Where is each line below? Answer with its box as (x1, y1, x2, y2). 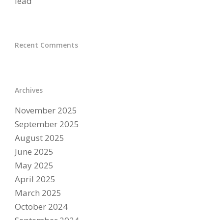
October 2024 (14, 201, 68, 212)
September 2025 (14, 118, 79, 130)
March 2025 (14, 187, 61, 198)
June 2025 (14, 146, 54, 157)
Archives (14, 85, 43, 95)
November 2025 (14, 105, 77, 116)
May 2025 (14, 160, 54, 171)
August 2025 (14, 132, 64, 143)
